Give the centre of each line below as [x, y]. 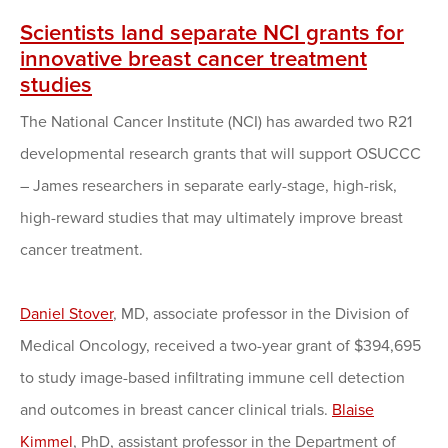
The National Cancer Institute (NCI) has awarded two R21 [216, 122]
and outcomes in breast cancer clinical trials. [176, 410]
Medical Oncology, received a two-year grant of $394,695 [220, 346]
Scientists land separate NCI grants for [212, 33]
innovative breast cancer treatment [193, 59]
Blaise [353, 410]
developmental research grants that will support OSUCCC [220, 154]
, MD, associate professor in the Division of [261, 314]
